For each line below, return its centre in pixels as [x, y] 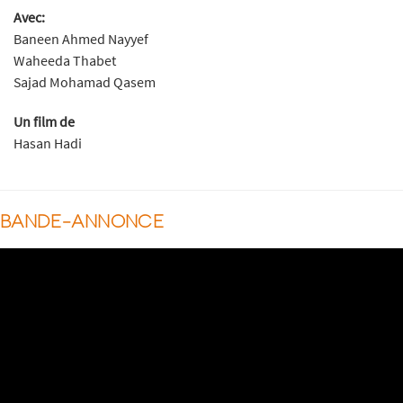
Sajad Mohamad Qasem [85, 81]
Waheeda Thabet [65, 60]
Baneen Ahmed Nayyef [81, 38]
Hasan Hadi [48, 143]
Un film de [44, 121]
